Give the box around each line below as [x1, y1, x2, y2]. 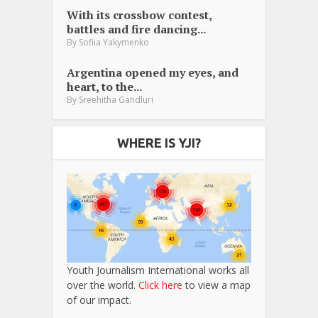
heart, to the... [67, 78, 142, 94]
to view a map [182, 278, 251, 292]
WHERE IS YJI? [117, 135, 201, 150]
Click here [138, 278, 182, 292]
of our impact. [67, 292, 131, 307]
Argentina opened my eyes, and [67, 64, 238, 80]
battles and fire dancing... [67, 21, 206, 37]
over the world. [67, 278, 138, 292]
